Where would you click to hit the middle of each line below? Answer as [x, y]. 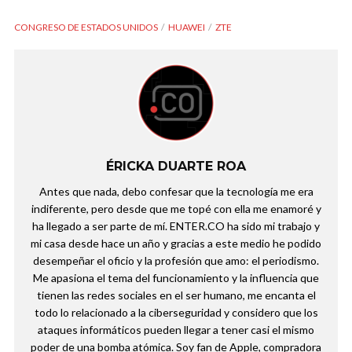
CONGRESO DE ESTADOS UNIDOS [86, 27]
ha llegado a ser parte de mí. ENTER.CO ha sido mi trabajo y [176, 225]
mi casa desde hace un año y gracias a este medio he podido [176, 243]
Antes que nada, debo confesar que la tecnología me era [176, 191]
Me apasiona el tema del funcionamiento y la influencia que [176, 277]
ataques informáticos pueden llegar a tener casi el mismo [176, 329]
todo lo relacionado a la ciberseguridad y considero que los [176, 312]
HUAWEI [187, 27]
